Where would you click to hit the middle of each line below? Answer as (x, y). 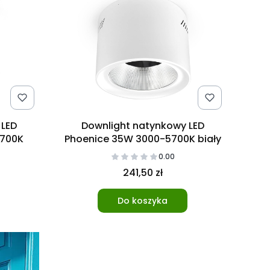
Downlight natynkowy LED (143, 125)
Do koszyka (143, 200)
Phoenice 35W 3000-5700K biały (143, 139)
